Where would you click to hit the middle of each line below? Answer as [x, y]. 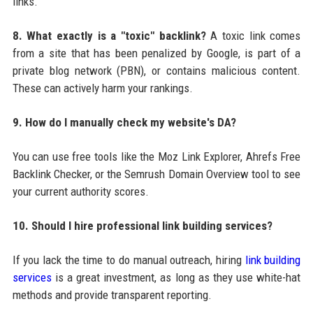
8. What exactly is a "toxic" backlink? [109, 35]
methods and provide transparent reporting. [112, 294]
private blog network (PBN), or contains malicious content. [156, 70]
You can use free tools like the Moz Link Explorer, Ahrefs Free [156, 156]
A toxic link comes [253, 35]
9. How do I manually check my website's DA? [124, 122]
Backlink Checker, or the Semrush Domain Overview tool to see [156, 174]
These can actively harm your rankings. [102, 88]
